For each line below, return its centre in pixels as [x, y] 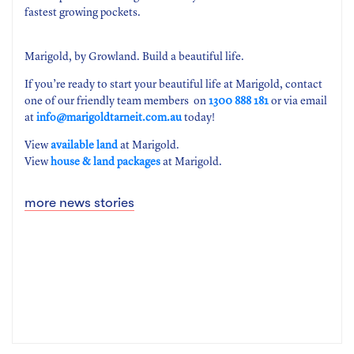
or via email [299, 101]
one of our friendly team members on [115, 101]
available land [84, 145]
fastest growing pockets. [83, 12]
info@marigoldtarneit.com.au [109, 117]
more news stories [79, 202]
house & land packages [105, 162]
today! [201, 117]
